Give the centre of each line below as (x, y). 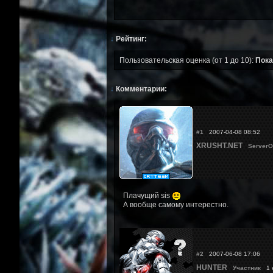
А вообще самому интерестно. (175, 204)
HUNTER (211, 267)
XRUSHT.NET (219, 145)
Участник (246, 268)
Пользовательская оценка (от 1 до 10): (187, 60)
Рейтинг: (130, 39)
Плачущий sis (147, 195)
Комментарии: (140, 89)
